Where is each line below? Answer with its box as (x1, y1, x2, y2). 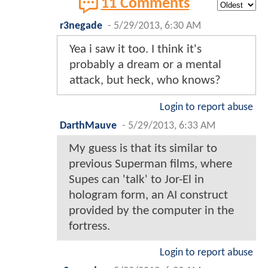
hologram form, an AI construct (69, 188, 228, 202)
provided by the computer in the (69, 204, 234, 217)
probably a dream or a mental (69, 58, 221, 71)
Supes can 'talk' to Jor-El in (69, 173, 204, 186)
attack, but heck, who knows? (69, 74, 221, 87)
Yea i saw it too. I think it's (69, 42, 202, 56)
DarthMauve (60, 120, 117, 131)
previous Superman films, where (69, 157, 232, 170)
